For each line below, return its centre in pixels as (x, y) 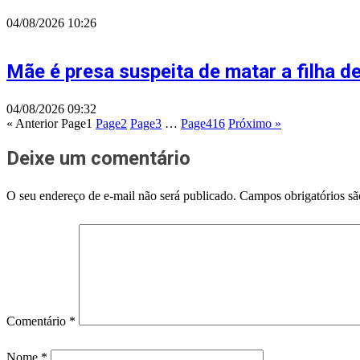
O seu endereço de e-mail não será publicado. (121, 196)
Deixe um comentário (98, 159)
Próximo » (255, 124)
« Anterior (32, 124)
